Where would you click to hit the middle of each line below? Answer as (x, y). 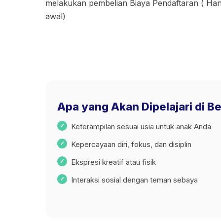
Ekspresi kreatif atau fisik (113, 162)
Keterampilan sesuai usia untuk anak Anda (141, 127)
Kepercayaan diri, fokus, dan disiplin (131, 144)
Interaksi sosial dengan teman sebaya (134, 180)
